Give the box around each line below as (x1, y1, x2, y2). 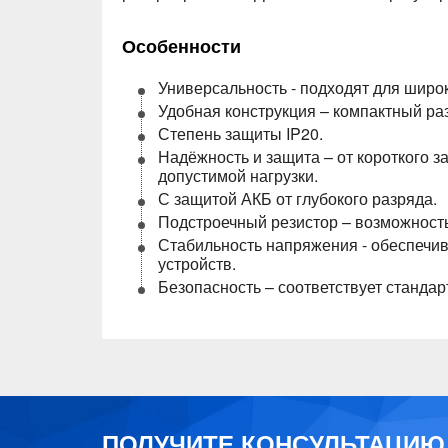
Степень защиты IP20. (158, 122, 323, 145)
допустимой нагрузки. (158, 164, 318, 187)
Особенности (122, 33, 241, 59)
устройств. (158, 252, 236, 275)
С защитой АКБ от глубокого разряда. (158, 187, 437, 210)
